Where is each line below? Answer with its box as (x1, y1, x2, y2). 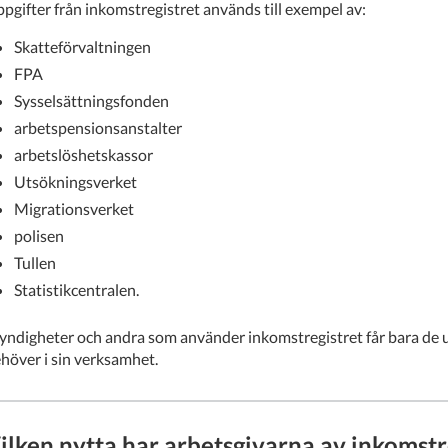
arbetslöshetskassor (14, 144, 153, 164)
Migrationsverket (14, 198, 134, 218)
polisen (14, 225, 64, 245)
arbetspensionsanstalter (14, 117, 182, 137)
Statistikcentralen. (14, 279, 139, 299)
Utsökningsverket (14, 171, 137, 191)
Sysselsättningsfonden (14, 90, 169, 110)
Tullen (14, 252, 56, 272)
